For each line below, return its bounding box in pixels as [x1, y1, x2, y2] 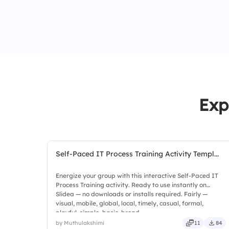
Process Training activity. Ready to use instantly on [56, 181, 207, 189]
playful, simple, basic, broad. [56, 209, 141, 216]
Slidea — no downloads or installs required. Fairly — [56, 190, 208, 198]
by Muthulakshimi [56, 219, 104, 226]
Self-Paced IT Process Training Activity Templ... [56, 149, 219, 158]
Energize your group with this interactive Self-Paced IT [56, 172, 218, 179]
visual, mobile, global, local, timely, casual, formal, [56, 199, 203, 207]
